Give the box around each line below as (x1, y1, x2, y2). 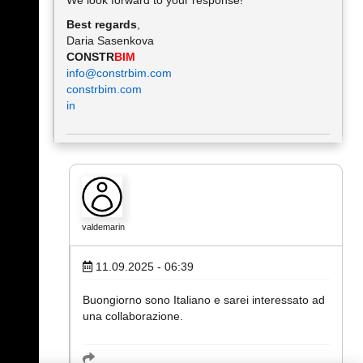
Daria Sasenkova (66, 34, 154, 47)
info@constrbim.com (66, 66, 172, 79)
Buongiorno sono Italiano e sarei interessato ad (83, 293, 325, 306)
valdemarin (82, 222, 125, 232)
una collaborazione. (83, 310, 183, 322)
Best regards (66, 18, 137, 31)
